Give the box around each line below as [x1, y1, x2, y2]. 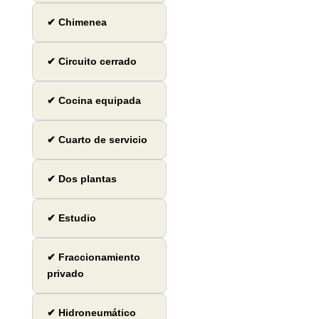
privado [46, 268, 84, 280]
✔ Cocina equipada [46, 95, 141, 107]
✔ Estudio [46, 212, 96, 224]
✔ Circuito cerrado [46, 56, 137, 68]
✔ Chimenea [46, 16, 107, 28]
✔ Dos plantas [46, 173, 117, 185]
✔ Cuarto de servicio [46, 134, 147, 146]
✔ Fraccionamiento [46, 251, 140, 263]
